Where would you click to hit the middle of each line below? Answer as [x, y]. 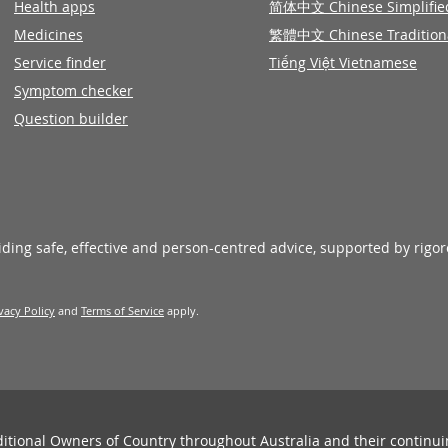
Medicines [48, 34]
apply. [181, 310]
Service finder [60, 62]
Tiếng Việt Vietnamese [343, 62]
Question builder [71, 118]
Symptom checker [73, 90]
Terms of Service [122, 310]
